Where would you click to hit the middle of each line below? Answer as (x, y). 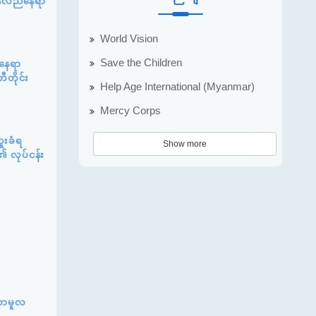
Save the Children (141, 62)
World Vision (129, 38)
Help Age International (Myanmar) (177, 86)
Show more (185, 144)
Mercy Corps (130, 110)
